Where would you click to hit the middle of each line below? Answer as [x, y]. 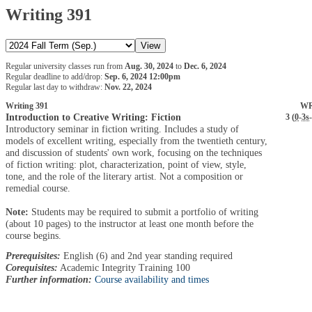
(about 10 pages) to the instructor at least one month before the [130, 223]
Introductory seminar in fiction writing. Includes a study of [122, 128]
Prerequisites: [33, 255]
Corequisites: [32, 267]
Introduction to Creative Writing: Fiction [93, 117]
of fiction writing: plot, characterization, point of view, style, [126, 164]
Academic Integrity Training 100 [124, 267]
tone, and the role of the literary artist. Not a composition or [124, 176]
